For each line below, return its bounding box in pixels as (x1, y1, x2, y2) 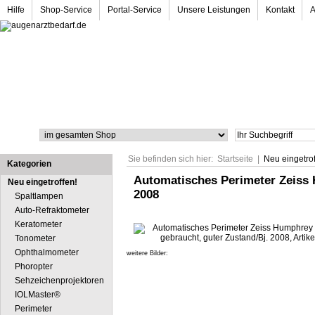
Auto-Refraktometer (15, 205, 89, 215)
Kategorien (7, 159, 51, 169)
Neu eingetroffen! (8, 177, 77, 187)
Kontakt (266, 5, 295, 15)
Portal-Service (108, 5, 162, 15)
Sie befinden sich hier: (128, 154, 213, 164)
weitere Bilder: (127, 250, 168, 257)
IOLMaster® (15, 290, 60, 300)
